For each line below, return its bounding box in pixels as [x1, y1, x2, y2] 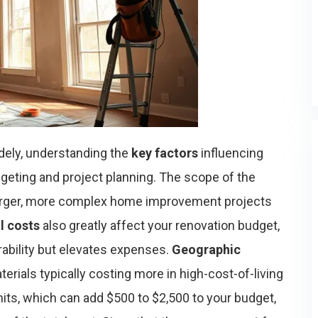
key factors [131, 146, 198, 160]
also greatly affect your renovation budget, [40, 218, 280, 233]
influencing [198, 146, 263, 160]
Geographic [172, 242, 241, 257]
